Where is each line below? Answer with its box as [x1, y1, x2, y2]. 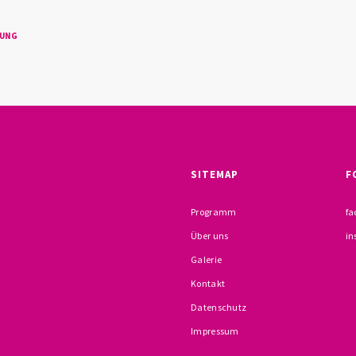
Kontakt [191, 277, 226, 289]
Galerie [191, 253, 222, 265]
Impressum [191, 325, 239, 337]
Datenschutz [191, 301, 247, 313]
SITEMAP [191, 168, 238, 181]
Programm [191, 206, 237, 218]
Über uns [191, 230, 229, 242]
